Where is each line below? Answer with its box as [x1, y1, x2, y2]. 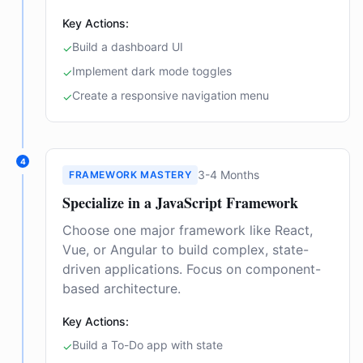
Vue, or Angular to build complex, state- [62, 241, 309, 258]
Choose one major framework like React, [62, 222, 313, 238]
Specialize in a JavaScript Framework [62, 192, 298, 213]
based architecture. [62, 280, 181, 297]
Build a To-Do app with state [72, 338, 223, 352]
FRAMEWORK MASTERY [69, 169, 192, 181]
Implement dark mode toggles [72, 64, 232, 78]
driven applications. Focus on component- [62, 261, 321, 277]
